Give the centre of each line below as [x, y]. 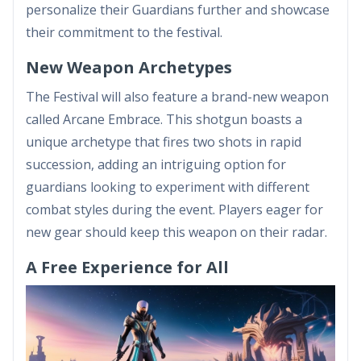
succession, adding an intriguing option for [156, 164]
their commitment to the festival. [124, 32]
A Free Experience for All [127, 267]
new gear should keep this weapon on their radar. [176, 232]
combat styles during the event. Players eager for [174, 209]
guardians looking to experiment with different [168, 187]
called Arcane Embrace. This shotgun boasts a [164, 119]
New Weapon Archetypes [129, 67]
